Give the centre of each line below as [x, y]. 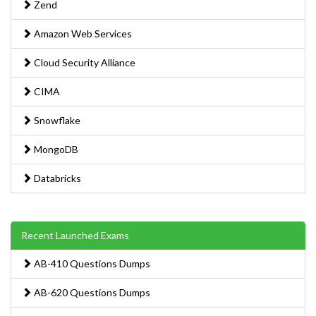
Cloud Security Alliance [84, 62]
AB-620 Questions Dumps [91, 292]
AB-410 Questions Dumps [91, 263]
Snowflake [56, 120]
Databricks [56, 178]
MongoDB [55, 149]
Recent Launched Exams [75, 235]
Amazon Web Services [82, 33]
